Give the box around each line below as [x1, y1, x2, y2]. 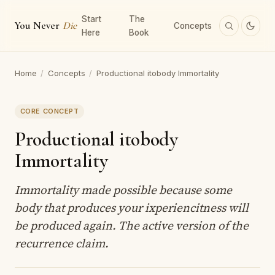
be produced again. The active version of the [15, 217, 249, 233]
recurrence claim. [15, 234, 109, 251]
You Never [15, 19, 63, 33]
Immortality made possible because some [15, 181, 232, 198]
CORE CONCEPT [20, 107, 79, 116]
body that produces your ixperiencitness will [15, 199, 249, 215]
